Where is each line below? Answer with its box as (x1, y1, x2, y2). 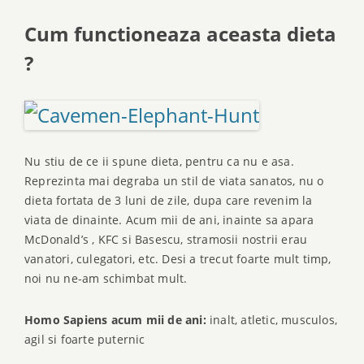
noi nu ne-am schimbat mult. (24, 270, 188, 286)
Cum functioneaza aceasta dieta (24, 20, 336, 48)
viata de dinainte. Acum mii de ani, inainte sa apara (24, 211, 314, 227)
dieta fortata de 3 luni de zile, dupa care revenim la (24, 192, 313, 208)
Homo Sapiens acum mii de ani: (24, 312, 206, 328)
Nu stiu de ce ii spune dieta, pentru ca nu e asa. (24, 153, 294, 169)
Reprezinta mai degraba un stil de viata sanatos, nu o (24, 172, 324, 188)
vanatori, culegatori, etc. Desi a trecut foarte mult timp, (24, 250, 331, 266)
